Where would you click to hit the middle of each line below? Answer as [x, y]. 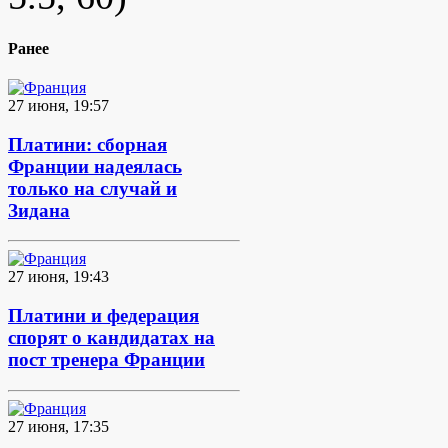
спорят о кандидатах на [111, 337]
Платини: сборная [87, 144]
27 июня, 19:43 [58, 277]
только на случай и [92, 188]
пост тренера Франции [106, 359]
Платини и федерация [103, 315]
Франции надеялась [95, 166]
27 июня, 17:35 [58, 426]
